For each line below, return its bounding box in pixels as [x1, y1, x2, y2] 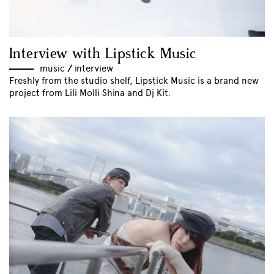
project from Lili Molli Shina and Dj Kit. [9, 87, 171, 98]
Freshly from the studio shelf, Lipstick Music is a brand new [9, 75, 259, 86]
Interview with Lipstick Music [9, 44, 197, 64]
